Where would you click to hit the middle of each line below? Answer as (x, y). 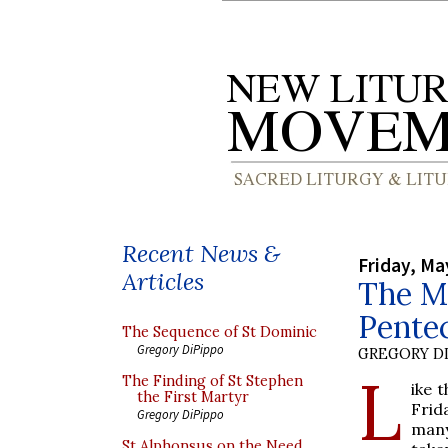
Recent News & (201, 253)
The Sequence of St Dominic (219, 332)
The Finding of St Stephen (212, 381)
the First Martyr (193, 397)
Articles (163, 281)
